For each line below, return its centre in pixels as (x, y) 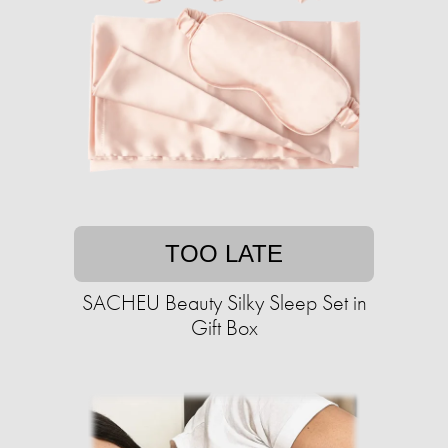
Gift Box (224, 328)
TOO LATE (224, 254)
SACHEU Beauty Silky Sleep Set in (224, 303)
